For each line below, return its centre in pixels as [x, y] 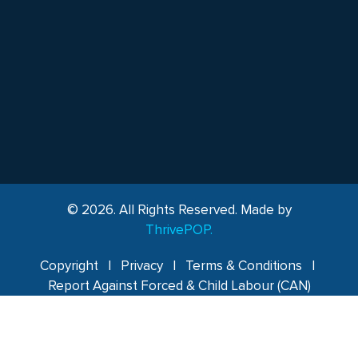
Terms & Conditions [245, 265]
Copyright [69, 265]
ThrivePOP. [179, 229]
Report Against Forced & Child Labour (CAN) [179, 285]
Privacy [142, 265]
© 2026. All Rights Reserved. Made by [179, 209]
